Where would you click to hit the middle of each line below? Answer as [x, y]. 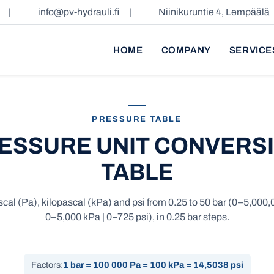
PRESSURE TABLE [137, 119]
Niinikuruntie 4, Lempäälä [214, 12]
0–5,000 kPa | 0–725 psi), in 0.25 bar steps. [137, 217]
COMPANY [186, 50]
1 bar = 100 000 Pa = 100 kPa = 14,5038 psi [153, 265]
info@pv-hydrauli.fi [79, 12]
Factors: [47, 265]
